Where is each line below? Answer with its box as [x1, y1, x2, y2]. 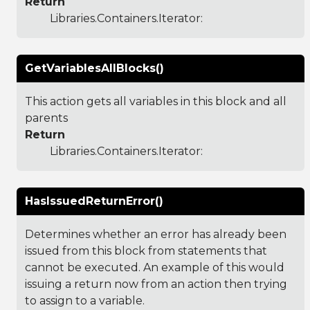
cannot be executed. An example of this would [25, 260, 284, 274]
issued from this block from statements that [25, 244, 267, 257]
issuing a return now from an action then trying [25, 277, 287, 291]
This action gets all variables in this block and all [25, 94, 286, 108]
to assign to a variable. [25, 293, 145, 307]
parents [25, 111, 68, 125]
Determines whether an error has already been [25, 227, 286, 241]
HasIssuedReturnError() [25, 194, 163, 208]
